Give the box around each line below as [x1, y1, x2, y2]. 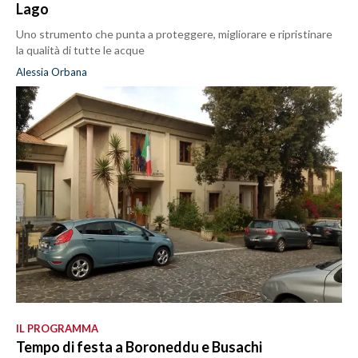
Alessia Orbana [16, 65, 87, 78]
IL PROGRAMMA [16, 322, 98, 336]
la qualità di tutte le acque [16, 42, 145, 57]
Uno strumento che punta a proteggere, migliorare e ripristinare [16, 26, 332, 41]
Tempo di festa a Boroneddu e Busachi [16, 338, 262, 356]
